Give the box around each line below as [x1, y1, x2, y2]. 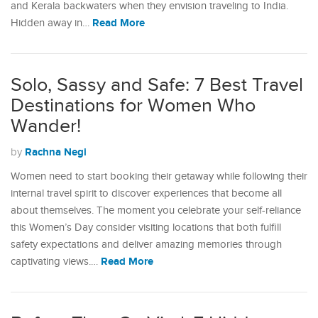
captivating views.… [11, 256, 101, 268]
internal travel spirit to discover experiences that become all [11, 187, 282, 199]
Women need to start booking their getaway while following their [11, 170, 307, 182]
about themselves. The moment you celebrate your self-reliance [11, 204, 301, 216]
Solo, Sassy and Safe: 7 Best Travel [11, 74, 303, 97]
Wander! [11, 115, 81, 138]
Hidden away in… [11, 17, 92, 29]
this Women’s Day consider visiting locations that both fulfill [11, 221, 281, 234]
